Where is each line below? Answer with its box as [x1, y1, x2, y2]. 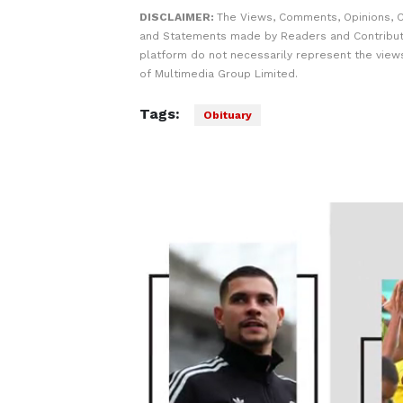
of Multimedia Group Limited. [139, 67, 298, 80]
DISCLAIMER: [139, 11, 217, 23]
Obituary [202, 109, 252, 121]
